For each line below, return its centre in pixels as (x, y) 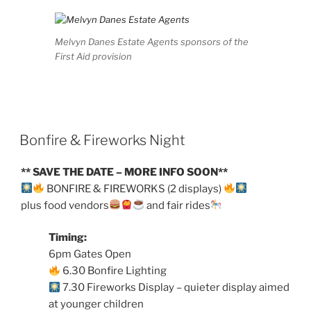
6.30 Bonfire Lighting (114, 271)
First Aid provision (93, 56)
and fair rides (178, 205)
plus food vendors (65, 205)
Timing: (68, 238)
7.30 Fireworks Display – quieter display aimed (175, 288)
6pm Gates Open (90, 254)
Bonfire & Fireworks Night (102, 140)
